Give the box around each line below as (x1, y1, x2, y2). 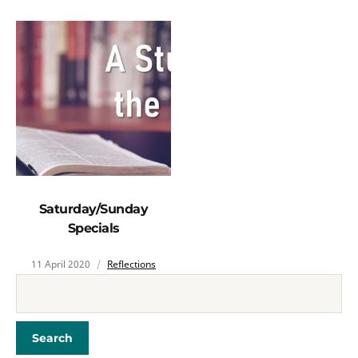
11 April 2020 (31, 257, 90, 271)
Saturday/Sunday (38, 201, 149, 217)
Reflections (107, 257, 156, 271)
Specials (67, 221, 120, 236)
